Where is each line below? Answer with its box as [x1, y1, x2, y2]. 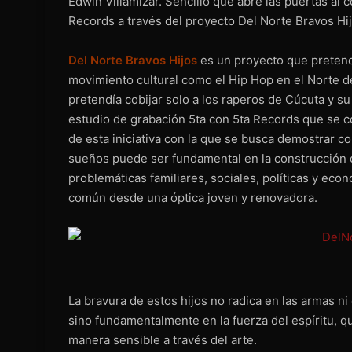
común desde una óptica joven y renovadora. [68, 189, 317, 205]
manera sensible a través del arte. [68, 332, 257, 347]
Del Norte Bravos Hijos [68, 52, 197, 68]
